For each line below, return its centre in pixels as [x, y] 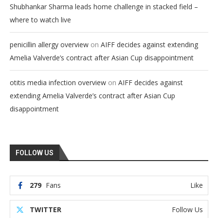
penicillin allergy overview [49, 44]
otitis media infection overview [58, 82]
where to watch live [40, 19]
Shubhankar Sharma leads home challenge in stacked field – [104, 6]
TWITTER [45, 209]
